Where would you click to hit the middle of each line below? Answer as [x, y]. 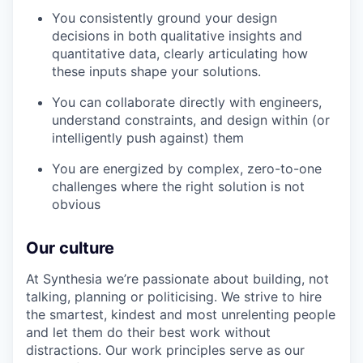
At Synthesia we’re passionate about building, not [177, 278]
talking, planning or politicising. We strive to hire [174, 296]
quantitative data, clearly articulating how [180, 53]
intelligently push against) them [148, 137]
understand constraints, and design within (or [191, 120]
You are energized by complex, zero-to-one [187, 168]
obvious [76, 204]
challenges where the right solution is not [178, 186]
